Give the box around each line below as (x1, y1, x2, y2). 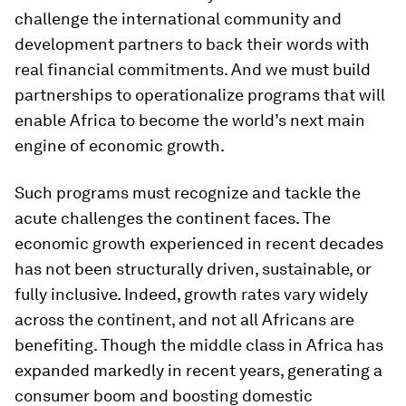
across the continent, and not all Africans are (14, 310, 354, 329)
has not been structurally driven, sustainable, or (14, 259, 372, 278)
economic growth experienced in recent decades (14, 234, 383, 253)
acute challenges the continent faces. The (14, 208, 331, 227)
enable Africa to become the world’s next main (14, 111, 365, 130)
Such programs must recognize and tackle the (14, 183, 361, 202)
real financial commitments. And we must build (14, 60, 371, 79)
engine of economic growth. (14, 136, 225, 155)
